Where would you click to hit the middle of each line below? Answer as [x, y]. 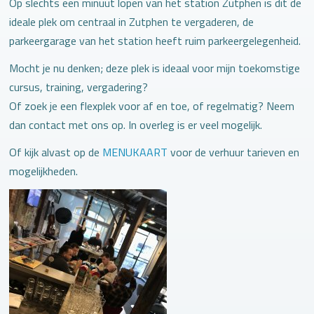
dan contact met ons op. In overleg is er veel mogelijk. [136, 124]
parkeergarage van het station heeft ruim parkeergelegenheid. [155, 40]
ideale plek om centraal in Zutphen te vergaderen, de [131, 21]
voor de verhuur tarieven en [233, 152]
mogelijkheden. [43, 171]
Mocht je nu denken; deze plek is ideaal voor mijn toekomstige [155, 68]
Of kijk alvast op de [56, 152]
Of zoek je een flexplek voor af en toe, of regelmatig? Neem [152, 105]
